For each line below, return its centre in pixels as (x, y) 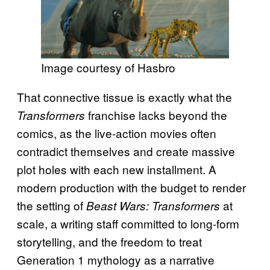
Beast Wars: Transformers (155, 206)
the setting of (52, 206)
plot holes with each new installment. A (117, 169)
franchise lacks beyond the (158, 115)
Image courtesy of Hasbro (108, 67)
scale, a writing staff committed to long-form (128, 224)
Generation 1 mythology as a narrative (116, 260)
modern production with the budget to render (131, 187)
